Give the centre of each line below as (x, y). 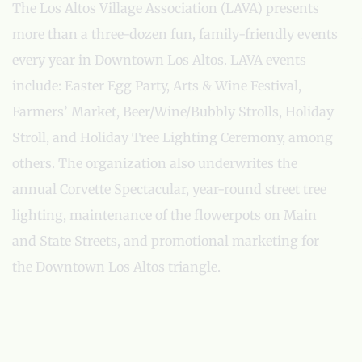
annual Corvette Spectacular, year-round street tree (169, 189)
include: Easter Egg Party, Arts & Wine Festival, (157, 86)
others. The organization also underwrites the (155, 163)
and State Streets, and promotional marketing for (166, 241)
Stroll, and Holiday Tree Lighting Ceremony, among (173, 137)
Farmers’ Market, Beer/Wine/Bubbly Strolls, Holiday (173, 112)
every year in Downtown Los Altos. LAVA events (159, 60)
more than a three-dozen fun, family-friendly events (175, 34)
